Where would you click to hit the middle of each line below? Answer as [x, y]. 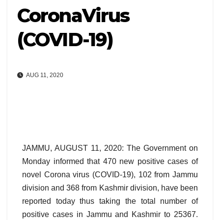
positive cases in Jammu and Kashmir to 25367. [110, 215]
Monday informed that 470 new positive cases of [110, 162]
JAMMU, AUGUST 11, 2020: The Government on [110, 148]
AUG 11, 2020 [44, 75]
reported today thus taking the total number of [110, 201]
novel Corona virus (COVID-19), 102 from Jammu [110, 175]
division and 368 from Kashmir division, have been [110, 188]
